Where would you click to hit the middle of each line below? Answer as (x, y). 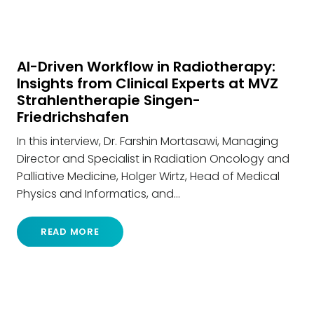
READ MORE (70, 231)
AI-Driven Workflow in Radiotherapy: (146, 66)
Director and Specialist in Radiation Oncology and (153, 158)
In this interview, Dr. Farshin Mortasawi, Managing (148, 141)
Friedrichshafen (73, 117)
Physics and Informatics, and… (98, 193)
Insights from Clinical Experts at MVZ (148, 83)
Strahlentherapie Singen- (109, 100)
